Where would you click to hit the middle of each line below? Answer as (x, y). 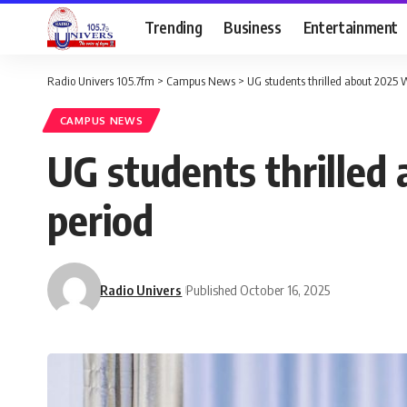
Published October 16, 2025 (258, 289)
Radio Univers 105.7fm (101, 81)
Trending (174, 27)
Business (253, 27)
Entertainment (351, 27)
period (100, 220)
